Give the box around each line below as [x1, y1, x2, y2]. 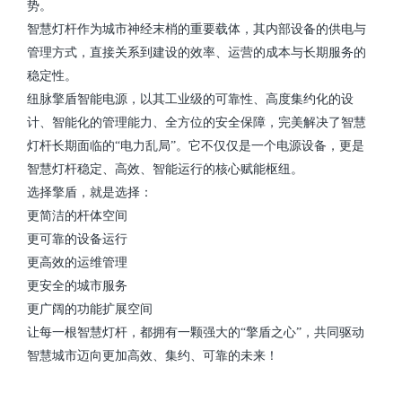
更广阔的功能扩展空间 [27, 302, 153, 317]
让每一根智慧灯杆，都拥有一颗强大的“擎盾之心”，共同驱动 [27, 326, 364, 340]
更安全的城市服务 [27, 279, 127, 293]
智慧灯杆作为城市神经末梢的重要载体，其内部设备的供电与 [27, 22, 366, 37]
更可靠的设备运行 [27, 232, 127, 247]
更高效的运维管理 [27, 256, 127, 270]
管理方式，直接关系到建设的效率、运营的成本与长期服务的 [27, 46, 366, 60]
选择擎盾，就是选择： [27, 186, 153, 200]
